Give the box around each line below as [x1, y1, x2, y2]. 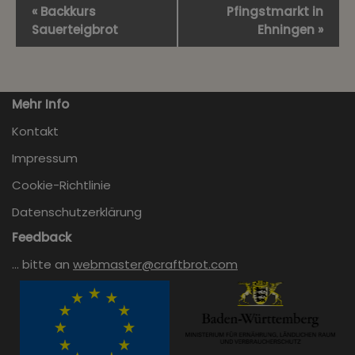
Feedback [12, 229, 71, 246]
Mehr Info [12, 96, 69, 113]
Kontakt [12, 123, 59, 140]
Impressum [12, 150, 78, 167]
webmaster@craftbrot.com [73, 256, 238, 273]
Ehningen [258, 21, 318, 38]
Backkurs [37, 3, 96, 20]
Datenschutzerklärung [12, 204, 142, 221]
